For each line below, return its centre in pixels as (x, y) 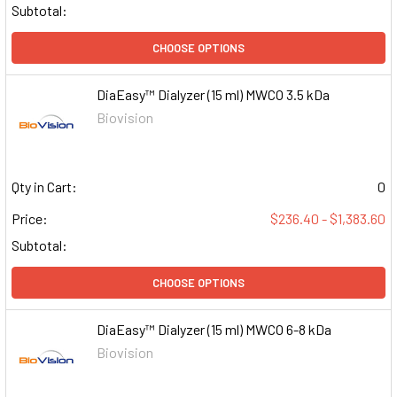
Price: (30, 219)
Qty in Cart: (44, 187)
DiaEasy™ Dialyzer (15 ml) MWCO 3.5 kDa (214, 94)
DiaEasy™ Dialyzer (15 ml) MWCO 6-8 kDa (214, 330)
